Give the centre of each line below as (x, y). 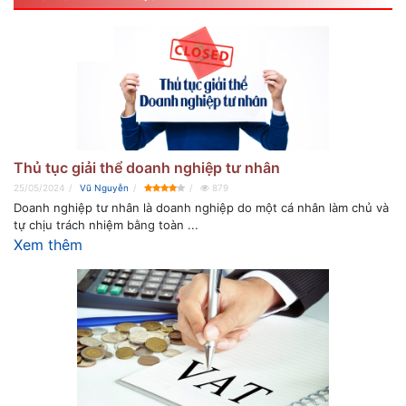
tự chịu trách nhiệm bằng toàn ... (106, 224)
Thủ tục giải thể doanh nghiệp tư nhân (147, 167)
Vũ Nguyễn (104, 187)
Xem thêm (48, 244)
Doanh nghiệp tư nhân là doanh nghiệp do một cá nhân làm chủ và (201, 207)
